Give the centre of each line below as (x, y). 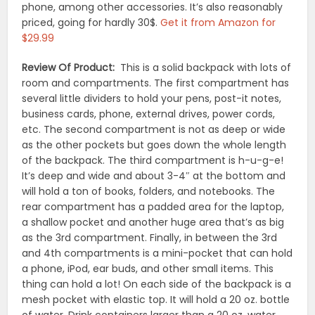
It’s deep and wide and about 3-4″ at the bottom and (154, 176)
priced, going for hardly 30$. (91, 23)
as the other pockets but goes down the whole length (154, 145)
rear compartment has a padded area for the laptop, (153, 207)
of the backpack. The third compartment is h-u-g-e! (153, 161)
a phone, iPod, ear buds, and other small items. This (148, 269)
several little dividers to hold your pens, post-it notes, (152, 99)
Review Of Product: (71, 68)
